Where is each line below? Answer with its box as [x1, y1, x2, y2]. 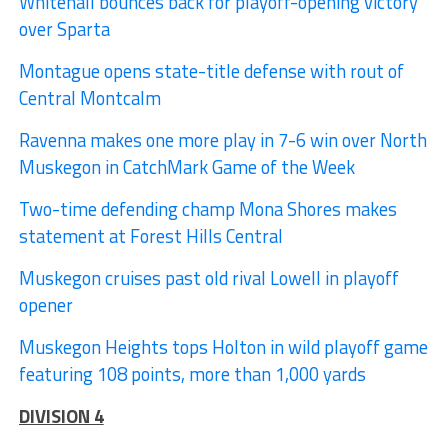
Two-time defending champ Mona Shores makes [18, 194, 397, 223]
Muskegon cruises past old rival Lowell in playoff [18, 263, 399, 292]
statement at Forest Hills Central [18, 221, 283, 250]
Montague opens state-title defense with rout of [18, 56, 404, 85]
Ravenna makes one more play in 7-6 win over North [18, 125, 427, 154]
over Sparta [18, 14, 110, 43]
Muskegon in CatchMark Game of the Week [18, 152, 355, 181]
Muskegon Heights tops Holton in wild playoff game [18, 332, 428, 361]
